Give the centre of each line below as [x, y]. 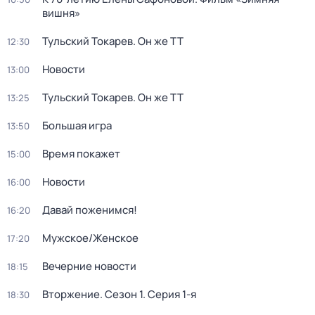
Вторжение [71, 294]
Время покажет [81, 154]
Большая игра [77, 126]
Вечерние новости [89, 266]
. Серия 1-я [169, 294]
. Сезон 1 [121, 294]
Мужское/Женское [90, 238]
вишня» [61, 13]
